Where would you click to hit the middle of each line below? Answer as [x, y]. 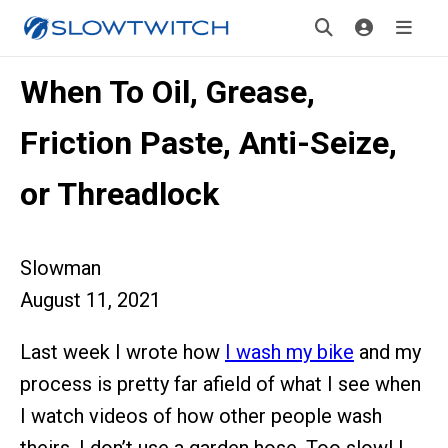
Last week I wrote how [122, 352]
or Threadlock [119, 194]
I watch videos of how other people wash [201, 416]
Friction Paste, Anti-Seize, [208, 143]
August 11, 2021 [90, 300]
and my [387, 352]
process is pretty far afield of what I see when [220, 384]
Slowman [60, 268]
